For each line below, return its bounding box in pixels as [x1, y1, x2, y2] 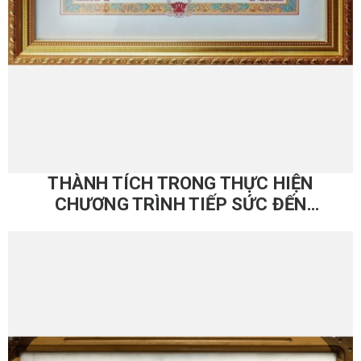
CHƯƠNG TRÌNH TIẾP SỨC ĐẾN [54, 193, 307, 214]
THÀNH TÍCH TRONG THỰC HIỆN [48, 172, 313, 193]
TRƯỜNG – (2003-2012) [81, 214, 280, 235]
